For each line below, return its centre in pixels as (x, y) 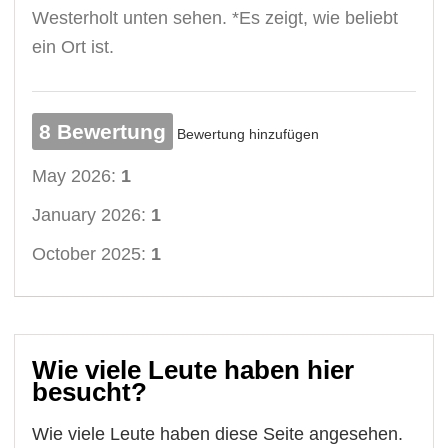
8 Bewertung (103, 131)
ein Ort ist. (73, 46)
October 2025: (92, 253)
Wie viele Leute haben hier (193, 369)
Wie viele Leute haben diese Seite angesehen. (218, 433)
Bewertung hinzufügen (248, 133)
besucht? (90, 391)
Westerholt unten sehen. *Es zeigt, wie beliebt (215, 17)
